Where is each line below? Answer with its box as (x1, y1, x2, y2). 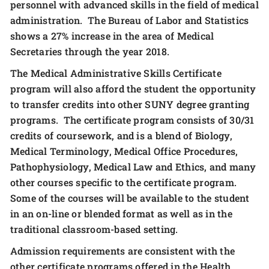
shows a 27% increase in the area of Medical (10, 29, 214, 42)
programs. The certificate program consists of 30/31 (10, 113, 255, 126)
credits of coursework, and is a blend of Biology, (10, 129, 232, 142)
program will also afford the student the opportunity (10, 82, 256, 95)
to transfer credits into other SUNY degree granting (10, 98, 250, 110)
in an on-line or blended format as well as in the (10, 207, 232, 220)
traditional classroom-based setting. (10, 223, 178, 235)
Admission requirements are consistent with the (10, 244, 235, 257)
